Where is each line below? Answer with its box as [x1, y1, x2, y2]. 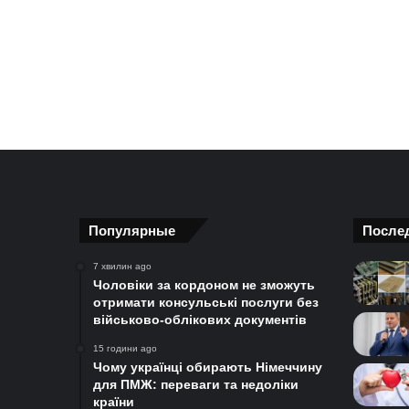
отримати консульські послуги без [93, 295, 319, 309]
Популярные [89, 223, 175, 238]
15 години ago [93, 343, 157, 353]
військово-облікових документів [93, 312, 307, 327]
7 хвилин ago [93, 261, 152, 271]
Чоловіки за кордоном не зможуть [93, 278, 315, 292]
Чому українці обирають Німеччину [93, 360, 322, 374]
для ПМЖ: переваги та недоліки [93, 377, 299, 392]
